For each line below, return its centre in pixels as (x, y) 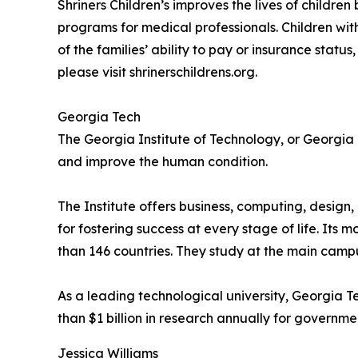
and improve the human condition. (163, 161)
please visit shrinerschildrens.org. (157, 72)
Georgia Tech (99, 116)
